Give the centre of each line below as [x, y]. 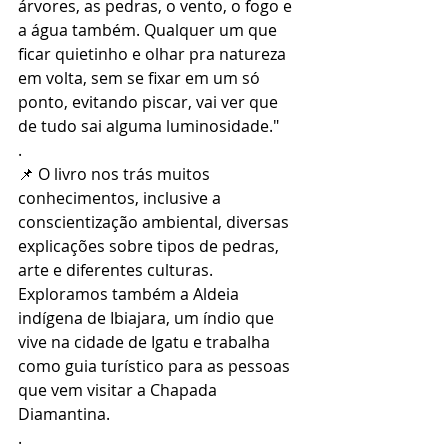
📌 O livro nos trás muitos [116, 173]
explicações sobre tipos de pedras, [150, 245]
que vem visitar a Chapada [119, 389]
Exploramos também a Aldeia [130, 293]
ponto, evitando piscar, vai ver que [150, 101]
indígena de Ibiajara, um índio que [148, 317]
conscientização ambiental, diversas [155, 221]
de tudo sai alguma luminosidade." [148, 125]
